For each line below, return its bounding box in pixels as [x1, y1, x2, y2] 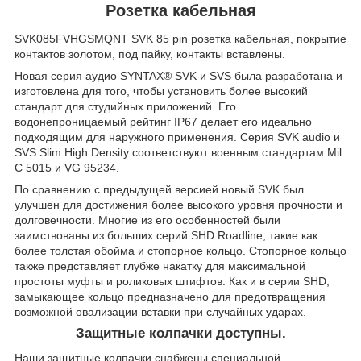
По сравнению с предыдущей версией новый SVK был [15, 183, 304, 197]
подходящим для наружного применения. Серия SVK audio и [15, 131, 340, 144]
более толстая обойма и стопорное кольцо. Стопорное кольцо [15, 244, 346, 258]
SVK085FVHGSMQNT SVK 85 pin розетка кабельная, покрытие [15, 32, 346, 46]
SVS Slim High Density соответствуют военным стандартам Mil [15, 146, 342, 160]
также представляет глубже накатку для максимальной [15, 259, 305, 273]
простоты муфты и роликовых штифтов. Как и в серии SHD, [15, 275, 330, 288]
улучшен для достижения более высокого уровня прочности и [15, 198, 342, 212]
